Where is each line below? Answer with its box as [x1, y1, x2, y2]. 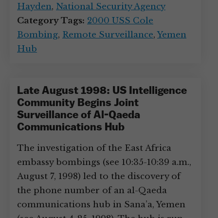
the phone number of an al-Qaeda [17, 185, 167, 196]
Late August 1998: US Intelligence [17, 86, 187, 97]
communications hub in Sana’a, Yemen [17, 200, 185, 210]
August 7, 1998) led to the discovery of [17, 171, 181, 182]
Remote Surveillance [62, 30, 153, 40]
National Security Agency [56, 1, 165, 12]
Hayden [17, 1, 52, 12]
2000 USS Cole [87, 16, 153, 26]
